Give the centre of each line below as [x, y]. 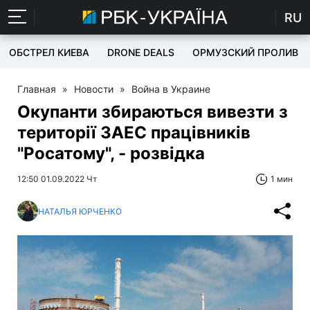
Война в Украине [171, 89]
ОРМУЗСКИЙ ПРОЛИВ [245, 52]
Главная [37, 89]
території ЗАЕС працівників [134, 133]
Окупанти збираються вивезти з [153, 112]
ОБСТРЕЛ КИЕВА [49, 52]
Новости [94, 89]
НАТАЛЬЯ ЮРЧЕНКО [80, 211]
